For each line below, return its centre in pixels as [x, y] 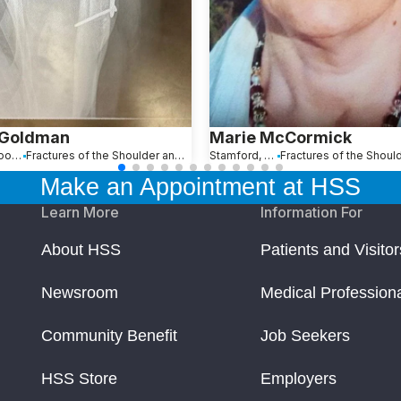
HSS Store [79, 379]
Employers [299, 379]
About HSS [81, 250]
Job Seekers [306, 336]
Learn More [80, 213]
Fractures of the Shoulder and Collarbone [180, 156]
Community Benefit [109, 336]
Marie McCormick [281, 138]
